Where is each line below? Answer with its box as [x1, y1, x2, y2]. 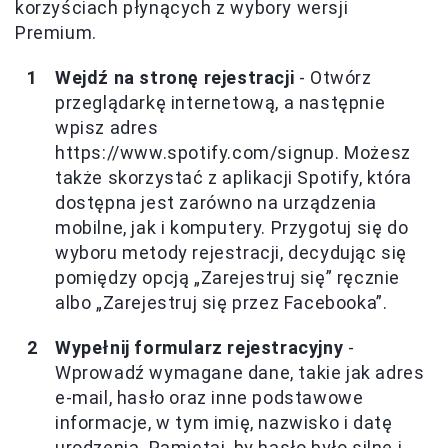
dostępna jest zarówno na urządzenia [55, 191, 378, 213]
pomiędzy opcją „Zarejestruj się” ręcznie [55, 266, 401, 288]
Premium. [15, 21, 97, 43]
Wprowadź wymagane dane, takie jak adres [55, 361, 425, 383]
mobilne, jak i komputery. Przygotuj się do [55, 216, 409, 238]
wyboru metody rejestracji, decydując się [55, 241, 408, 263]
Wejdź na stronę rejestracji [55, 66, 295, 88]
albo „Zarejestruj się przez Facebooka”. [55, 291, 388, 313]
